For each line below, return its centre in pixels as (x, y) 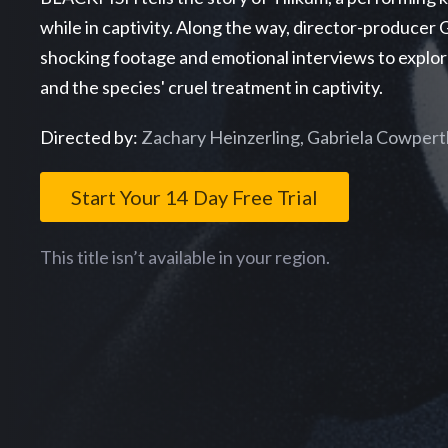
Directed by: (90, 137)
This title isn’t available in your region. (185, 257)
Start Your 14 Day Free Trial (194, 197)
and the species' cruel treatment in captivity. (211, 87)
